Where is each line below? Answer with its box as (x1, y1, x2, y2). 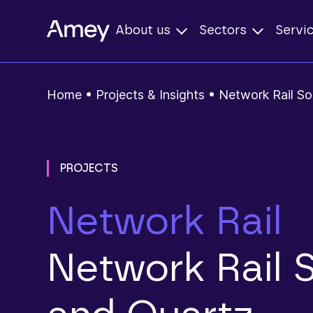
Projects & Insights (96, 87, 205, 102)
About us (115, 24, 171, 37)
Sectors (199, 24, 247, 37)
